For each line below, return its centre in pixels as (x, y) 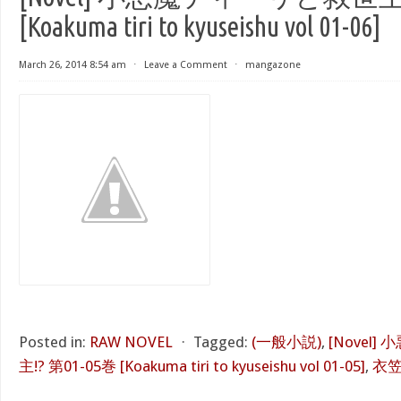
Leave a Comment (186, 65)
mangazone (273, 65)
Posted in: (52, 342)
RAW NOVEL (131, 342)
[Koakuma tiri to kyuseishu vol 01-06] (200, 26)
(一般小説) (286, 342)
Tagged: (221, 342)
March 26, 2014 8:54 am (73, 65)
